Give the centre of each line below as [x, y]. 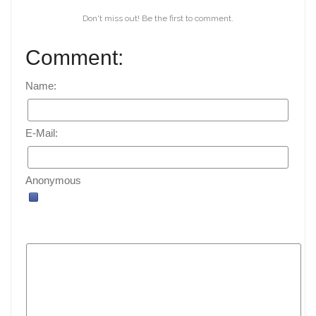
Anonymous [53, 180]
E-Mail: [43, 133]
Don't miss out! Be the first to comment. [158, 18]
